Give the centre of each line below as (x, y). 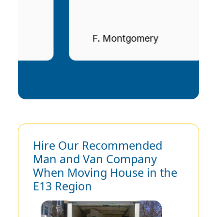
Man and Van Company (95, 159)
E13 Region (62, 186)
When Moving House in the (105, 173)
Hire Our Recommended (98, 146)
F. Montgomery (98, 39)
